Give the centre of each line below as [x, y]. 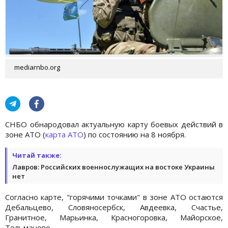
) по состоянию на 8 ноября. [135, 134]
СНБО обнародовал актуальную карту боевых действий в [114, 124]
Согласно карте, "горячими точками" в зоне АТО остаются [114, 197]
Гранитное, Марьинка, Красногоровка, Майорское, [114, 217]
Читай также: [37, 155]
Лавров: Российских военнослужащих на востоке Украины [113, 167]
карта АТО [64, 134]
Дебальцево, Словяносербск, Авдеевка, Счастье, [114, 207]
